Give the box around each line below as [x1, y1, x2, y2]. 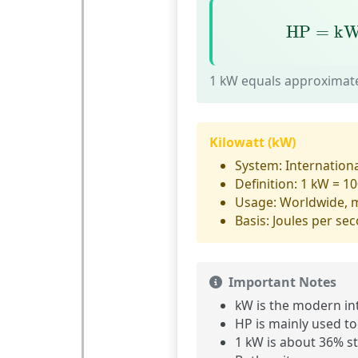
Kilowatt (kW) [209, 133, 296, 152]
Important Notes [228, 273, 336, 292]
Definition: [234, 175, 297, 193]
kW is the [234, 296, 292, 315]
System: [234, 157, 282, 175]
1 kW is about [234, 333, 319, 352]
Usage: [234, 193, 276, 212]
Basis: [234, 212, 269, 230]
